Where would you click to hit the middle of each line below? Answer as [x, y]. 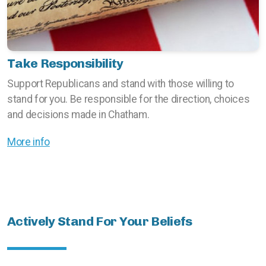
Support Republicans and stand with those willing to [121, 84]
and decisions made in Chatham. [78, 115]
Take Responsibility [65, 63]
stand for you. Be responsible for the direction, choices [129, 99]
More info [28, 142]
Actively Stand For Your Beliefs [100, 221]
